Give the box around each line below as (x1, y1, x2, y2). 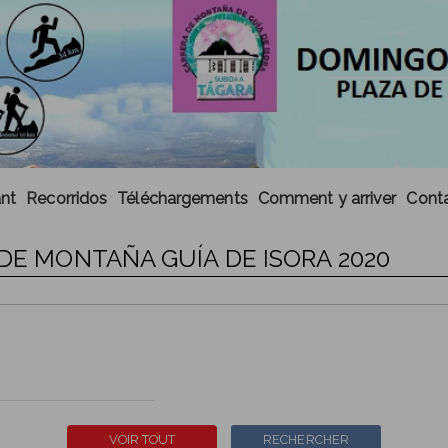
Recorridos (26, 189, 108, 208)
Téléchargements (117, 189, 248, 208)
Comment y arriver (257, 189, 397, 208)
